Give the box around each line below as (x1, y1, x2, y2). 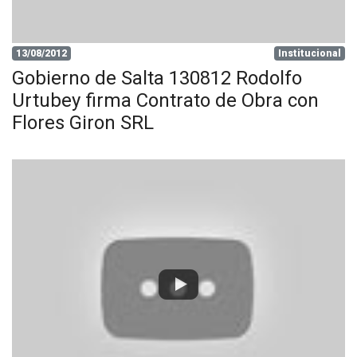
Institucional (278, 48, 342, 59)
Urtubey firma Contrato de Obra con (12, 89, 319, 112)
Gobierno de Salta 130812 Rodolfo (12, 67, 302, 89)
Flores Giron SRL (12, 112, 154, 134)
